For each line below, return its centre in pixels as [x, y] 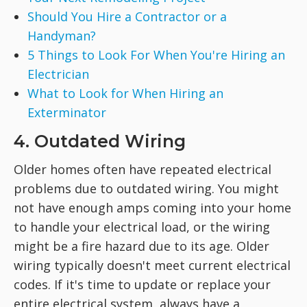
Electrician [58, 74]
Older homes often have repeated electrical [143, 169]
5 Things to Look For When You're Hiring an [156, 55]
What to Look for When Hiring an [125, 93]
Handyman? [62, 36]
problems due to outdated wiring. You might [146, 188]
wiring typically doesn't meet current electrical [152, 265]
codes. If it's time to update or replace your [142, 284]
